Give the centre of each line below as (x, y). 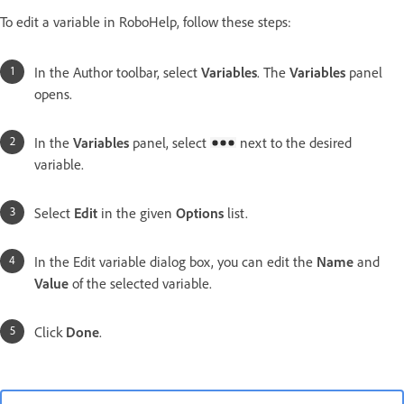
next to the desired (294, 142)
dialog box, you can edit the (231, 261)
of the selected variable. (140, 283)
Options (200, 212)
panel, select (170, 142)
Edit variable (110, 261)
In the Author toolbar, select (118, 72)
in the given (137, 212)
